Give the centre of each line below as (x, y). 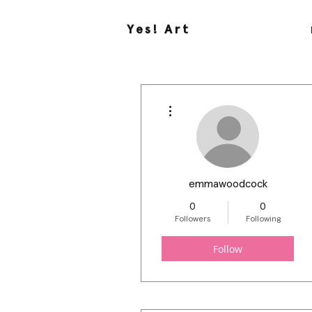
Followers (193, 219)
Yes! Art (159, 30)
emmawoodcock (228, 184)
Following (263, 219)
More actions (198, 101)
